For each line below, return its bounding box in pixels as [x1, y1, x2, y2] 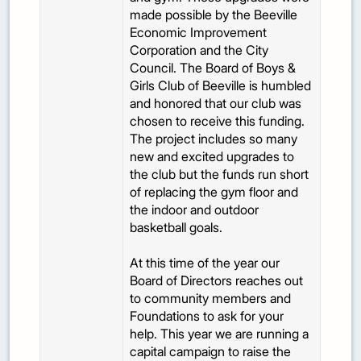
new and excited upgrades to [130, 148, 295, 165]
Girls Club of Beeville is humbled [130, 77, 312, 94]
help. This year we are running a [130, 326, 309, 342]
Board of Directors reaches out [130, 272, 304, 289]
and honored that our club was [130, 95, 302, 112]
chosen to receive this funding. [130, 113, 305, 130]
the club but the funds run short [130, 166, 309, 183]
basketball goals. [130, 219, 223, 236]
